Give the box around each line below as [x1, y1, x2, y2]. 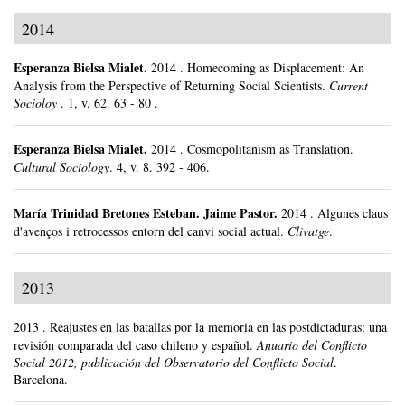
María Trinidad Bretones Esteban [14, 202, 196, 222]
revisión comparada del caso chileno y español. [14, 335, 253, 353]
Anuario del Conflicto [257, 335, 367, 353]
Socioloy [14, 93, 61, 111]
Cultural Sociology [14, 157, 109, 175]
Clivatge [287, 221, 329, 240]
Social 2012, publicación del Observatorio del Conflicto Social [14, 353, 334, 371]
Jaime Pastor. [203, 202, 281, 222]
